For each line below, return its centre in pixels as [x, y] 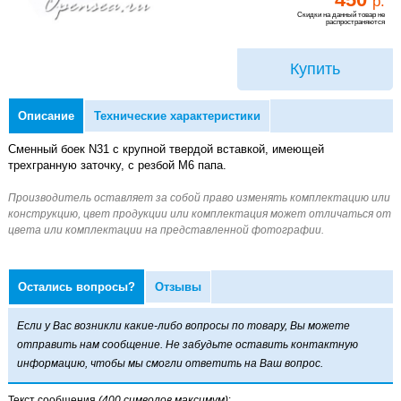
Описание [46, 115]
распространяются [356, 21]
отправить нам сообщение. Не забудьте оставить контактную [187, 344]
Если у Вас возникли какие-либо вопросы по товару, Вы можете [183, 325]
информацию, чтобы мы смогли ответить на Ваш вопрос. [170, 363]
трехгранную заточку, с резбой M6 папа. [117, 165]
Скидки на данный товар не [341, 14]
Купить [316, 69]
